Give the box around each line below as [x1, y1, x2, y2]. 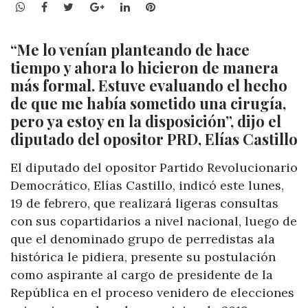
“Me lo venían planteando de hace [10, 39, 250, 60]
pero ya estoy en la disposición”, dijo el [10, 111, 281, 132]
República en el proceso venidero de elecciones [10, 285, 294, 301]
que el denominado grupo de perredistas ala [10, 231, 275, 247]
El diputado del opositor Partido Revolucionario [10, 159, 298, 176]
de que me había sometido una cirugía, [10, 93, 286, 114]
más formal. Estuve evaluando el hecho [10, 75, 287, 96]
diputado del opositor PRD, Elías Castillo [10, 129, 298, 150]
